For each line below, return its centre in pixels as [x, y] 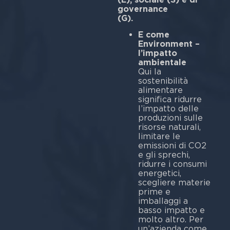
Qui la [149, 72]
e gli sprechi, [164, 155]
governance [142, 9]
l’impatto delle [168, 109]
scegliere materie [174, 183]
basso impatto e [171, 210]
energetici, [159, 174]
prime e [154, 192]
